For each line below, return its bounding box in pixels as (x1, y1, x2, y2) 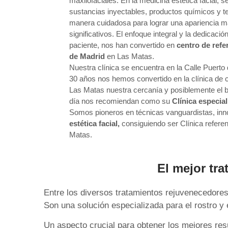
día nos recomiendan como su (69, 96, 173, 105)
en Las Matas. (105, 51, 155, 61)
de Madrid (69, 51, 105, 61)
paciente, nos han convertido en (69, 40, 177, 49)
